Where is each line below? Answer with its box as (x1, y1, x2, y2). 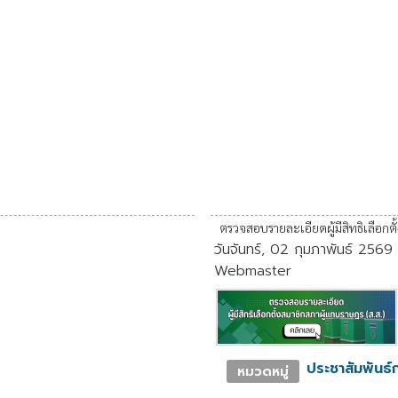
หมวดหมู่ (236, 361, 289, 381)
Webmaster (213, 259, 291, 282)
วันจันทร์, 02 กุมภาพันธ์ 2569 (213, 238, 393, 260)
